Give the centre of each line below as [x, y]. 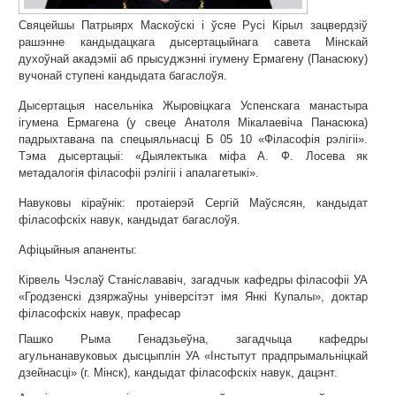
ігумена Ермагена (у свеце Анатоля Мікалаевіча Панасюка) [194, 122]
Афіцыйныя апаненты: [78, 250]
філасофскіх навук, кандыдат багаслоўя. [129, 220]
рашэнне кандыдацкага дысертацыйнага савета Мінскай [194, 42]
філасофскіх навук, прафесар [99, 313]
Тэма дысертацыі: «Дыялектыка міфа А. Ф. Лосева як [194, 156]
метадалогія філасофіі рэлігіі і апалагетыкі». [139, 173]
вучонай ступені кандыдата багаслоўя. [123, 76]
